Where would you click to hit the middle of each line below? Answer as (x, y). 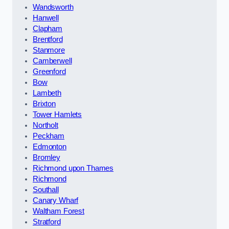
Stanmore (49, 50)
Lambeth (47, 93)
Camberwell (52, 61)
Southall (46, 189)
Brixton (44, 104)
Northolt (45, 125)
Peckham (49, 136)
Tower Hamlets (58, 114)
